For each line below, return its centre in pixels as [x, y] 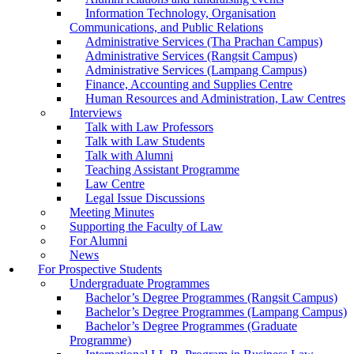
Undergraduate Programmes [139, 283]
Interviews [96, 113]
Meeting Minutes [112, 212]
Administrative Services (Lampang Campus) [196, 70]
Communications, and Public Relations [166, 27]
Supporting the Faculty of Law [146, 226]
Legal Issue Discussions [145, 198]
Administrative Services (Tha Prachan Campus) [204, 41]
